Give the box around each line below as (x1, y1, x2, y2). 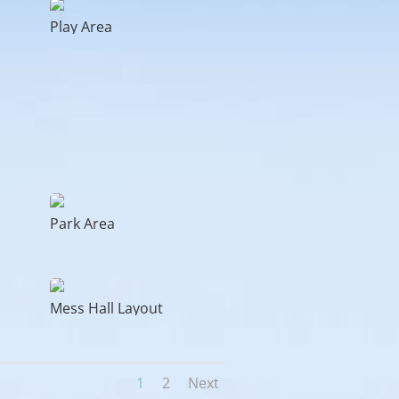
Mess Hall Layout (49, 297, 163, 318)
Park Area (49, 214, 115, 234)
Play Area (49, 16, 112, 37)
